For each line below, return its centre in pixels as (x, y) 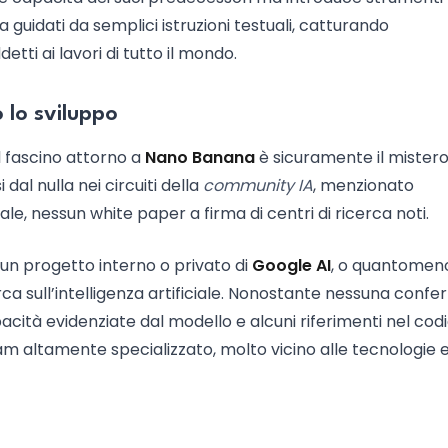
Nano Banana (200, 157)
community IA (258, 185)
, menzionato (363, 185)
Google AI (291, 265)
